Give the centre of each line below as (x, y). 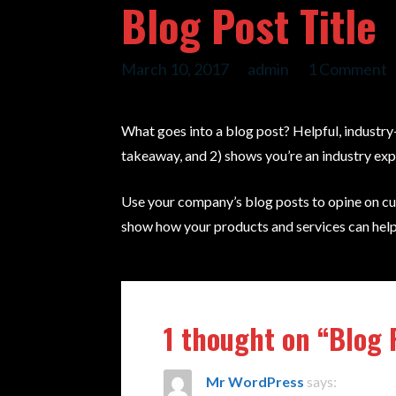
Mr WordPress (255, 382)
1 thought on (241, 339)
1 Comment (348, 69)
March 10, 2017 (175, 69)
